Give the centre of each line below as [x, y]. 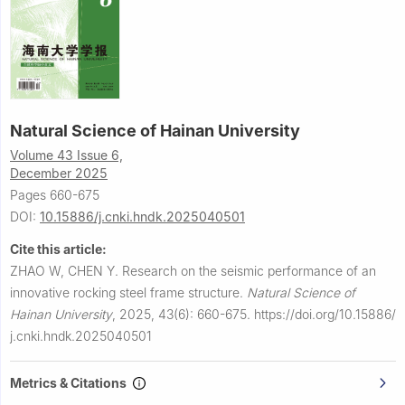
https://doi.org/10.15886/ [325, 314]
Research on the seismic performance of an [249, 270]
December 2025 [59, 173]
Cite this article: [58, 249]
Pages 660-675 [55, 194]
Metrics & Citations [71, 382]
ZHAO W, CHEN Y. [66, 270]
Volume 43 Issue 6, [66, 155]
